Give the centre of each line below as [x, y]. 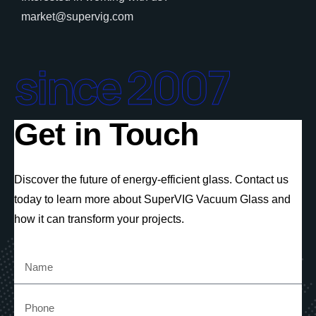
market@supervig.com [77, 16]
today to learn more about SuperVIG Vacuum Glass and [152, 199]
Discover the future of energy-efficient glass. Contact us [151, 179]
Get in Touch [106, 134]
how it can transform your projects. [99, 219]
